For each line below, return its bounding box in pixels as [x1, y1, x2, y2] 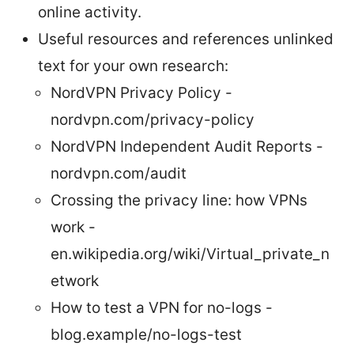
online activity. [38, 2, 141, 21]
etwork [51, 271, 99, 290]
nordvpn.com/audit [51, 164, 186, 183]
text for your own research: [38, 56, 228, 75]
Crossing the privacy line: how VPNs [51, 190, 307, 209]
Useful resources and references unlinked [38, 29, 333, 48]
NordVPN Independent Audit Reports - [51, 137, 323, 156]
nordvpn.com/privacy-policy [51, 110, 254, 129]
